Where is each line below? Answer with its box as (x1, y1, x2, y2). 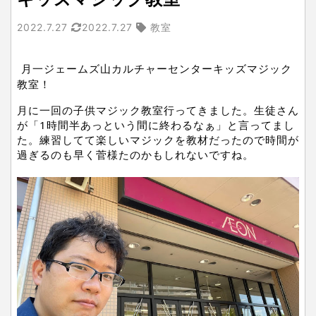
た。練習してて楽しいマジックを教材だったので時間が (17, 133, 299, 147)
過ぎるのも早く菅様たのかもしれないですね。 (17, 147, 254, 162)
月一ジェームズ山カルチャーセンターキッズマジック (21, 62, 292, 76)
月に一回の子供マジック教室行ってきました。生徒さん (17, 103, 299, 118)
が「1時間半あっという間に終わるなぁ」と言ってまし (17, 118, 295, 133)
